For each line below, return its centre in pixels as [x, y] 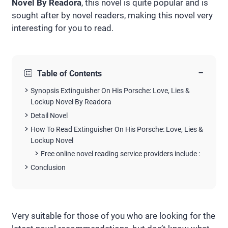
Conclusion [48, 168]
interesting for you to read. [63, 28]
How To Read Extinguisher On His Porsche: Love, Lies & [117, 129]
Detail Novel [49, 115]
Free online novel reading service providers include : [120, 154]
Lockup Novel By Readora [71, 102]
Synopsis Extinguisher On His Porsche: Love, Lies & [110, 91]
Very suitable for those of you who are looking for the [113, 216]
